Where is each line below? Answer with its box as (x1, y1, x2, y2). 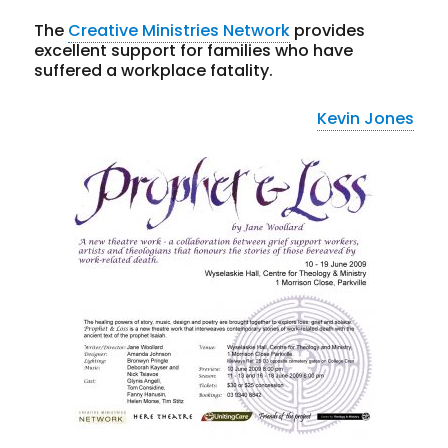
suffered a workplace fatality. (34, 58, 274, 82)
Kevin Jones (316, 106, 414, 130)
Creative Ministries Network (68, 18, 291, 42)
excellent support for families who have (34, 38, 354, 62)
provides (290, 18, 366, 42)
